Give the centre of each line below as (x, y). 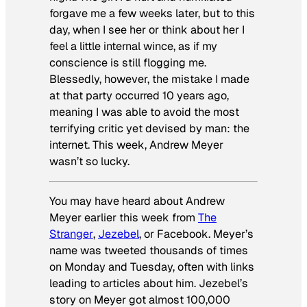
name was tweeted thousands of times (149, 251)
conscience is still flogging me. (128, 62)
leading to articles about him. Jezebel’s (149, 284)
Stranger (71, 234)
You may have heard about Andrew (137, 201)
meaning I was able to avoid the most (144, 112)
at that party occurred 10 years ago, (139, 95)
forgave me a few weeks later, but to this (152, 13)
